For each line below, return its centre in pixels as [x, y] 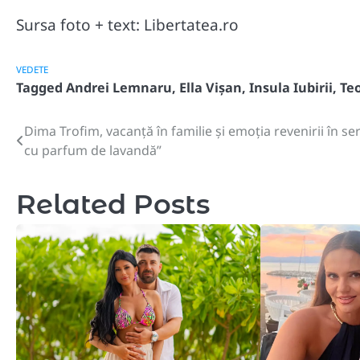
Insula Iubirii [291, 88]
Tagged [41, 88]
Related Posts [113, 204]
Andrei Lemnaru [119, 88]
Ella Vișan [211, 88]
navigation [71, 164]
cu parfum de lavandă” [93, 151]
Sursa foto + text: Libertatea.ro [127, 25]
